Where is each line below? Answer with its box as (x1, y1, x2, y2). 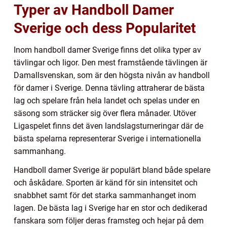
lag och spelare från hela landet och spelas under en (14, 96, 200, 106)
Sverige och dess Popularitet (14, 20, 196, 37)
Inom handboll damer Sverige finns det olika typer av (14, 45, 201, 55)
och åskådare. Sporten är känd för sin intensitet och (14, 178, 198, 188)
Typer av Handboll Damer (14, 2, 174, 19)
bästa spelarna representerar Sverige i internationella (14, 134, 201, 144)
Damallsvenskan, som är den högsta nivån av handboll (14, 70, 210, 81)
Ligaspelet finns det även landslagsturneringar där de (14, 121, 203, 131)
